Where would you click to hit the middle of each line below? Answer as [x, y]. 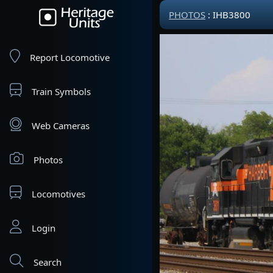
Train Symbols [61, 91]
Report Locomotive [70, 57]
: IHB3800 [228, 15]
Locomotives [58, 194]
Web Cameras [61, 126]
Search [48, 262]
